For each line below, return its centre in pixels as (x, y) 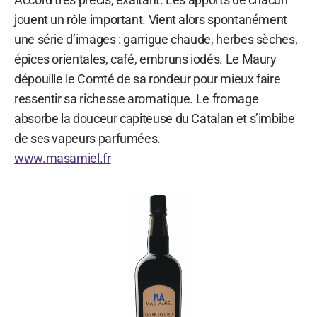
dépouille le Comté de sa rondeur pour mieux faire (148, 79)
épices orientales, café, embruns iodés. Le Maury (145, 59)
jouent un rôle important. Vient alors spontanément (151, 19)
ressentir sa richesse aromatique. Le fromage (137, 98)
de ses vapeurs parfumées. (87, 138)
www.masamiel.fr (63, 158)
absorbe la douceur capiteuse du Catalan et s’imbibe (155, 118)
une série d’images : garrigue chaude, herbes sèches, (156, 39)
